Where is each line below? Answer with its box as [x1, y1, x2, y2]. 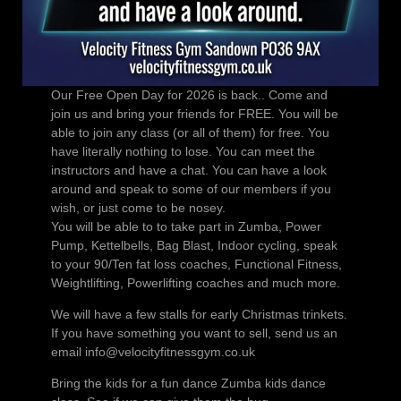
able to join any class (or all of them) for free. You [50, 125, 329, 141]
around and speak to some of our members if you [50, 182, 331, 197]
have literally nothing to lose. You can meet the [50, 144, 315, 159]
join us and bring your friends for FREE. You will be [50, 107, 338, 122]
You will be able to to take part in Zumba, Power [50, 219, 321, 235]
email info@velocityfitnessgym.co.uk [50, 345, 255, 360]
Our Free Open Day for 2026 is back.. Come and [50, 88, 328, 103]
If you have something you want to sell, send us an [50, 326, 337, 341]
